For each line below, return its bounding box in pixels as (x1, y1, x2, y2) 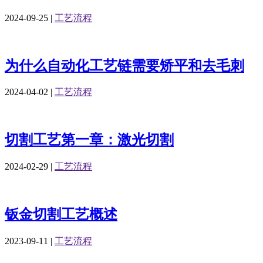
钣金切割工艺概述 (5, 207, 117, 222)
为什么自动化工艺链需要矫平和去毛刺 (5, 58, 244, 73)
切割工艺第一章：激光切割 (5, 132, 174, 148)
